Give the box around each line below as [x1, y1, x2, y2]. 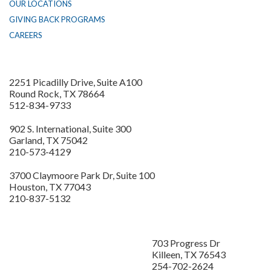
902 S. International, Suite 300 [9, 123, 131, 135]
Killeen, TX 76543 [152, 249, 226, 261]
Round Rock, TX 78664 [9, 88, 105, 100]
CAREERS [9, 30, 42, 41]
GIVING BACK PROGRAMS [9, 15, 105, 25]
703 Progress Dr [152, 237, 220, 249]
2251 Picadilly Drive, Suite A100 [9, 76, 142, 88]
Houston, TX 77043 [9, 181, 91, 193]
